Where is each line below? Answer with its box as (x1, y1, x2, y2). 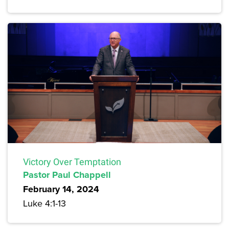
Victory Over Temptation (23, 156, 121, 168)
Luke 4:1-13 (23, 197, 66, 210)
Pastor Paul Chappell (23, 168, 111, 182)
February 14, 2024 (23, 182, 99, 196)
